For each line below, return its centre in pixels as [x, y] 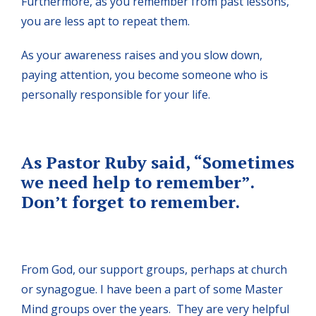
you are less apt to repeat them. [105, 21]
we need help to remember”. [138, 182]
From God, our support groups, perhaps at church [154, 269]
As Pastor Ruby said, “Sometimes [158, 162]
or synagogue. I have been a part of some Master [152, 289]
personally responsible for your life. [116, 94]
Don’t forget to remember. [130, 201]
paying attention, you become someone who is [145, 74]
